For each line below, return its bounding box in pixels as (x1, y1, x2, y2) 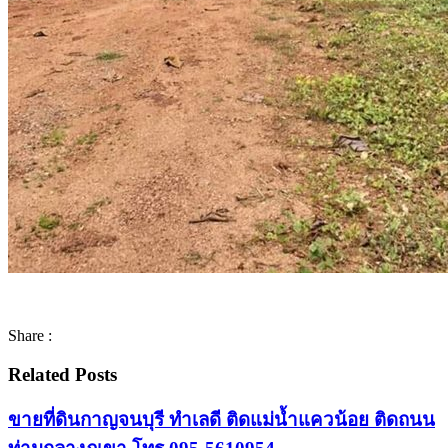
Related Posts (8, 364, 117, 386)
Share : (8, 327, 52, 345)
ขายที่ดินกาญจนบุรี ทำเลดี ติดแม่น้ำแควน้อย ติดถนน (8, 408, 435, 430)
